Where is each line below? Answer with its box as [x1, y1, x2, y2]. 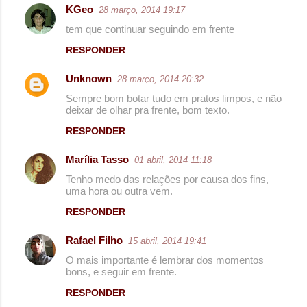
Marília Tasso [66, 153, 129, 165]
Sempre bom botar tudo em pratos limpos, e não [66, 92, 282, 104]
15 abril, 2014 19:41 [128, 235, 206, 246]
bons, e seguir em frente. [66, 265, 177, 278]
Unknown [66, 72, 112, 84]
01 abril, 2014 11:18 [134, 154, 212, 165]
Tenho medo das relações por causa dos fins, [66, 173, 269, 185]
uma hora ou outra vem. [66, 184, 173, 197]
